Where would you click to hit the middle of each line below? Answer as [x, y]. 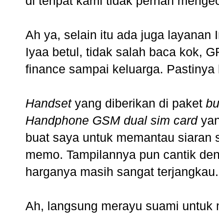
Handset [50, 103]
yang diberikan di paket [140, 103]
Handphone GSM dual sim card [111, 120]
